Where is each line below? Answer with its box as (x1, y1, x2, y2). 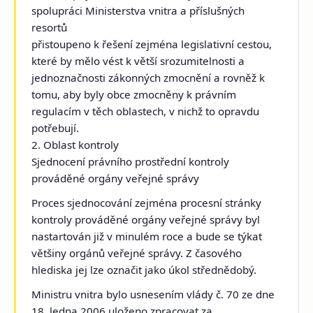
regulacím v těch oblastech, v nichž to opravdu (31, 103, 260, 118)
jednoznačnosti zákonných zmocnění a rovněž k (31, 70, 265, 85)
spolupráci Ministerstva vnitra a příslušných (31, 3, 245, 17)
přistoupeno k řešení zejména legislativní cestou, (31, 36, 272, 51)
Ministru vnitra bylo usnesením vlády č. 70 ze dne (31, 287, 275, 302)
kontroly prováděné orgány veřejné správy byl (31, 212, 261, 226)
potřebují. (31, 120, 80, 135)
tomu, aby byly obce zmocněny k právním (31, 87, 237, 101)
